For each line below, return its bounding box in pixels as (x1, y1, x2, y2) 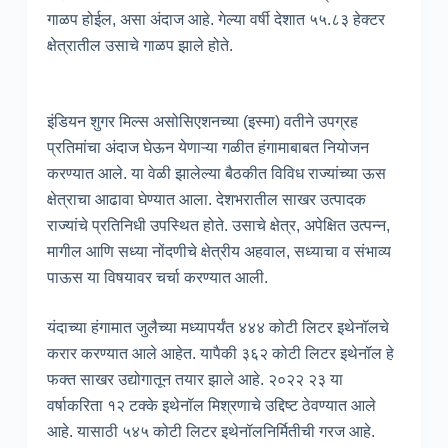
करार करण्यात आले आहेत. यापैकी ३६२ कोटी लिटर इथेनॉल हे (46, 344, 394, 362)
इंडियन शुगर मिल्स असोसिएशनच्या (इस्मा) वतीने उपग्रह (46, 112, 358, 130)
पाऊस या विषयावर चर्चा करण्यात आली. (46, 268, 268, 286)
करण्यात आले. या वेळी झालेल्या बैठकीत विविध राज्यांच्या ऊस (46, 164, 386, 182)
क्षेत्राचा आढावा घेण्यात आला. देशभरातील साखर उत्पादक (46, 190, 366, 208)
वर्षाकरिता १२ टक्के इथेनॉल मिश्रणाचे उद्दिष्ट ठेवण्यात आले (46, 396, 376, 414)
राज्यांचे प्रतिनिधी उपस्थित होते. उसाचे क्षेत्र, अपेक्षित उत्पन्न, (46, 216, 390, 234)
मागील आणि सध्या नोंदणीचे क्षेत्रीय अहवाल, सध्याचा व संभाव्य (46, 242, 391, 260)
